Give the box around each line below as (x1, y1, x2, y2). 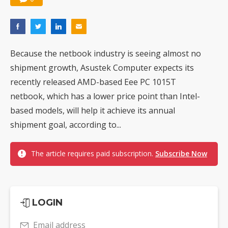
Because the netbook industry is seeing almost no (10, 48, 201, 60)
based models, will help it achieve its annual (10, 105, 175, 117)
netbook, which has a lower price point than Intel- (10, 91, 200, 102)
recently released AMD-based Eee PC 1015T (10, 76, 176, 88)
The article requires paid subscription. (31, 149, 155, 159)
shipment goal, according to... (10, 119, 121, 131)
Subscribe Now (155, 149, 207, 159)
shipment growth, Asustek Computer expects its (10, 62, 194, 74)
